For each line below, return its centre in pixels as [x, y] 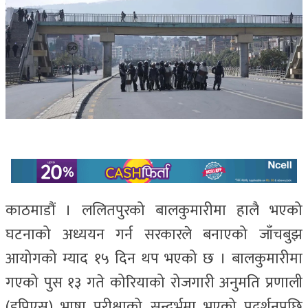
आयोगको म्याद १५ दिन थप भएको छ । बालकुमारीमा [154, 259]
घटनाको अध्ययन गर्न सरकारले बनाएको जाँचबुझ [154, 235]
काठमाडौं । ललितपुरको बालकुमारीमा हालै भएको [154, 211]
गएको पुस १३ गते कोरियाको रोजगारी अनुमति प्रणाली [154, 283]
